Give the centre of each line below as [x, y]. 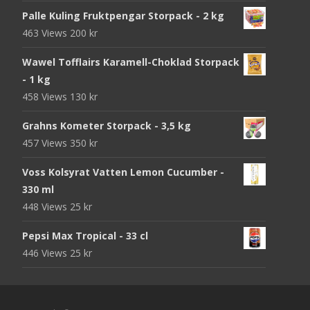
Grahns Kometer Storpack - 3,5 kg [107, 125]
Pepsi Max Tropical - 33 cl [85, 235]
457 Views [46, 143]
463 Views [46, 33]
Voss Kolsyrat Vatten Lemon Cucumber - [123, 172]
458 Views [46, 96]
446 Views [46, 253]
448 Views [46, 206]
